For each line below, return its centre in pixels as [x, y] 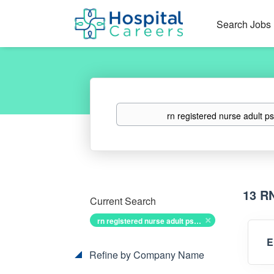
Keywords [134, 108]
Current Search [123, 201]
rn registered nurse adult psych [198, 221]
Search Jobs [243, 24]
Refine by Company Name [146, 255]
